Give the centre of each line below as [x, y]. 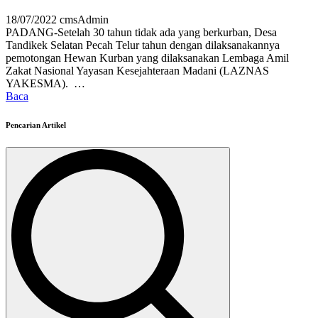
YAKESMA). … [45, 84]
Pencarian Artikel [36, 125]
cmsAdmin [84, 20]
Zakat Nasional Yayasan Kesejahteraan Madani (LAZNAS [137, 71]
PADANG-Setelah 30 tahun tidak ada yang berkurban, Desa [141, 33]
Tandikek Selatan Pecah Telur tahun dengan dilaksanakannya [143, 45]
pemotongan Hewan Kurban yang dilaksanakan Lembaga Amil [147, 58]
